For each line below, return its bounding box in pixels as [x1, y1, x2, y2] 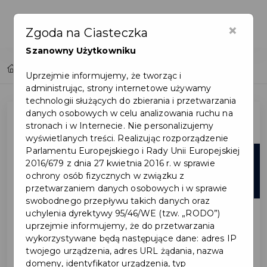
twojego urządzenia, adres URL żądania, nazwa [26, 246, 224, 257]
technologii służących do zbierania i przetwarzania [26, 95, 237, 107]
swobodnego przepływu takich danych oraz [26, 195, 210, 207]
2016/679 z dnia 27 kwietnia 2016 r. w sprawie [26, 158, 215, 169]
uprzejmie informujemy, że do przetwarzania [26, 221, 215, 232]
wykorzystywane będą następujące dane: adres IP [26, 233, 237, 244]
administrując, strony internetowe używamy [26, 83, 212, 94]
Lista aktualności [54, 63, 125, 73]
